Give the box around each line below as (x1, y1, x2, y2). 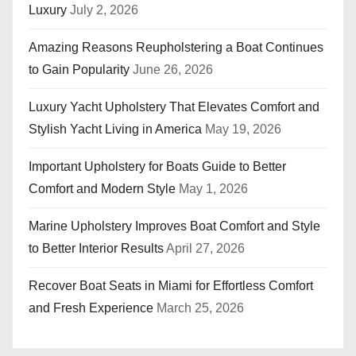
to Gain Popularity (29, 63, 130, 77)
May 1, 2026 (179, 182, 248, 196)
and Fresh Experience (29, 301, 153, 315)
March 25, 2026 (157, 301, 244, 315)
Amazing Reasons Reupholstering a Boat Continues (29, 41, 323, 55)
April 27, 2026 (166, 242, 245, 256)
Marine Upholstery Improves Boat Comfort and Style (29, 219, 320, 234)
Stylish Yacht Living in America (29, 122, 202, 137)
